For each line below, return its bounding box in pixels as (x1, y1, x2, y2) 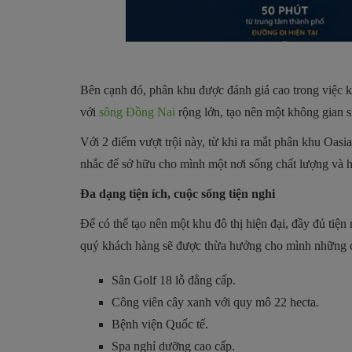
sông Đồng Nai (99, 105, 175, 119)
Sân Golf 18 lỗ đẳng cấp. (112, 273, 236, 287)
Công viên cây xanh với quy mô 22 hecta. (112, 295, 319, 309)
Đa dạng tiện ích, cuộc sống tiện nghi (80, 187, 275, 200)
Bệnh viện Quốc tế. (112, 317, 208, 331)
